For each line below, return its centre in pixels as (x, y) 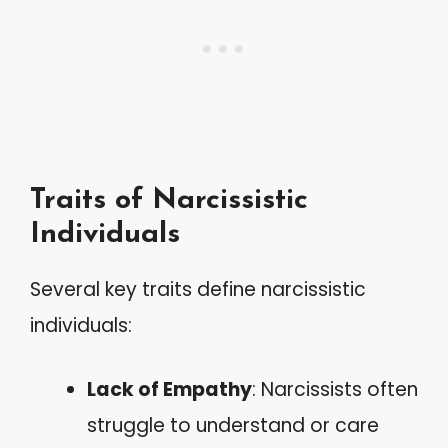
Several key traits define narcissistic (198, 289)
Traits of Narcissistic (169, 200)
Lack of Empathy (169, 389)
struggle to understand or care (233, 425)
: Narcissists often (335, 389)
